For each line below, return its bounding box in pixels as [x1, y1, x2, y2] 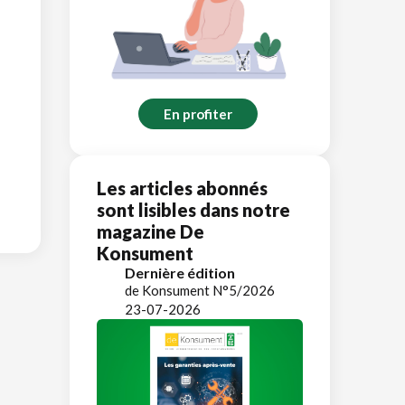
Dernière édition [125, 263, 235, 281]
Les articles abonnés [97, 176, 268, 199]
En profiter [164, 105, 232, 122]
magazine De [97, 220, 204, 242]
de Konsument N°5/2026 [125, 281, 275, 298]
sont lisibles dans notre [97, 198, 290, 221]
